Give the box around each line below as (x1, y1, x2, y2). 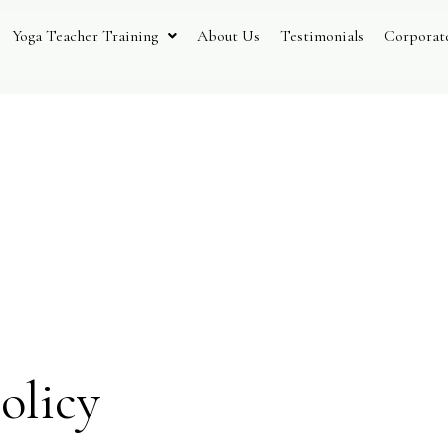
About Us (197, 25, 261, 46)
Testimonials (280, 25, 365, 46)
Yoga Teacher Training (12, 25, 159, 46)
